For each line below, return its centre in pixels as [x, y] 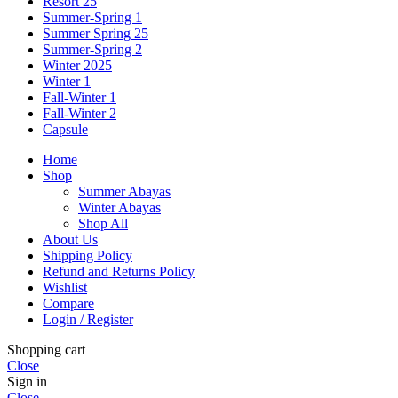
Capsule [65, 129]
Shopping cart [46, 349]
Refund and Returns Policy [119, 271]
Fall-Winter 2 [80, 113]
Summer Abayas [124, 191]
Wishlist [65, 287]
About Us [70, 239]
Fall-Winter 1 [80, 97]
